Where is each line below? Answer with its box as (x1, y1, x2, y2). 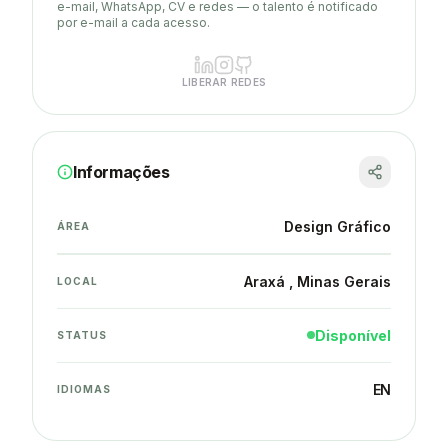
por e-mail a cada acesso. (57, 14, 210, 30)
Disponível (315, 326, 391, 344)
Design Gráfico (284, 217, 391, 235)
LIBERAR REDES (181, 75, 267, 88)
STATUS (57, 328, 107, 341)
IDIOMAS (57, 382, 111, 395)
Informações (73, 161, 170, 182)
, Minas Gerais (289, 272, 391, 290)
